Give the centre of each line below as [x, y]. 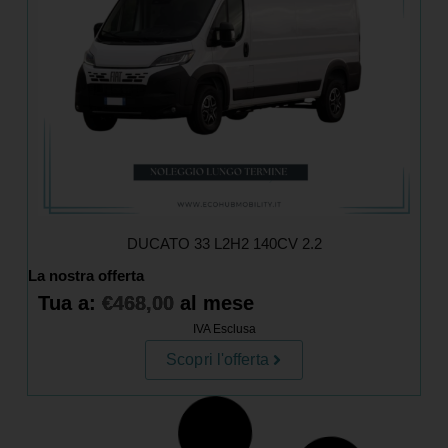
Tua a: [69, 303]
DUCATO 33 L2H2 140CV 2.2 [224, 244]
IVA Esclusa [224, 329]
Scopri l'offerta [217, 360]
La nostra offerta [85, 276]
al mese [213, 303]
